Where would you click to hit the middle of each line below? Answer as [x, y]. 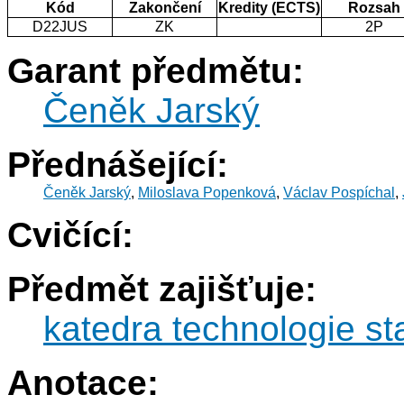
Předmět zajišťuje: [162, 289]
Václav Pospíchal [339, 193]
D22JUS [60, 27]
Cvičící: [70, 235]
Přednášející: [118, 165]
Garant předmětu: [156, 71]
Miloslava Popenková [207, 193]
